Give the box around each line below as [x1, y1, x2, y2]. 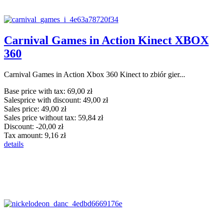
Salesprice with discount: [4, 95, 83, 104]
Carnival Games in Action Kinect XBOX [4, 33, 209, 47]
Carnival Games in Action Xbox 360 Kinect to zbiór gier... [4, 70, 185, 79]
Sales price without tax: [4, 113, 78, 122]
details [4, 139, 24, 148]
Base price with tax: [4, 86, 67, 95]
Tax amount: [4, 131, 45, 139]
